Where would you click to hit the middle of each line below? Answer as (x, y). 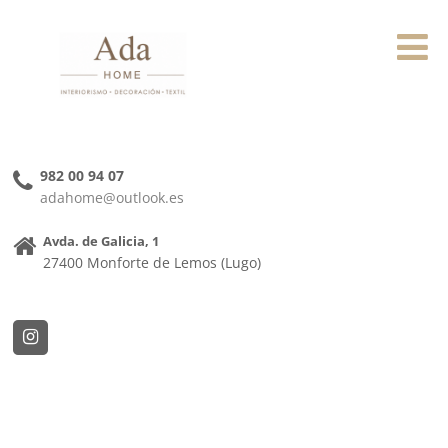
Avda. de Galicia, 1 (101, 240)
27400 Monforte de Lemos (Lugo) (152, 262)
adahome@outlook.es (112, 197)
